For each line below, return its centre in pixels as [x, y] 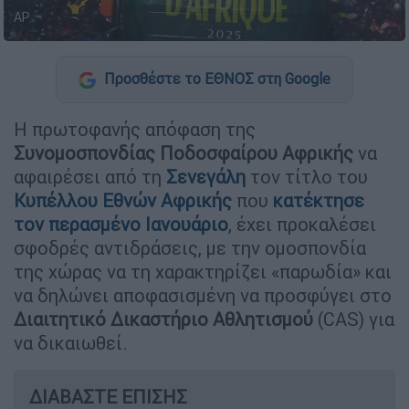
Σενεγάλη [206, 177]
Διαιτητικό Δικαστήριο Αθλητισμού [163, 320]
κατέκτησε [319, 201]
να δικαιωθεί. [71, 343]
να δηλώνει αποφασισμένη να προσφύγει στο [203, 296]
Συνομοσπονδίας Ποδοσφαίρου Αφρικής [184, 153]
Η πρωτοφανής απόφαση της [135, 130]
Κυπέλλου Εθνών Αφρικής [123, 201]
